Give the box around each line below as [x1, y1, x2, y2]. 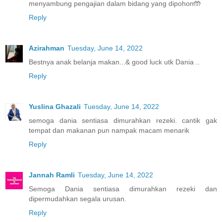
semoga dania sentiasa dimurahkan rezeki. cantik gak [29, 116, 217, 125]
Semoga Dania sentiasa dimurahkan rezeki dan [29, 185, 217, 193]
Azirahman [29, 44, 64, 53]
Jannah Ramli [29, 171, 75, 179]
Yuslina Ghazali [29, 103, 81, 111]
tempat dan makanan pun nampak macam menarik [29, 126, 189, 135]
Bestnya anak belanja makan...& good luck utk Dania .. [29, 58, 200, 66]
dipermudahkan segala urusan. [29, 195, 126, 203]
